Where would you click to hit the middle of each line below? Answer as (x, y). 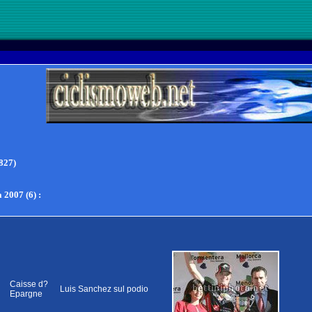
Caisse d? (29, 284)
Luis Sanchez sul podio (104, 289)
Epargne (26, 294)
